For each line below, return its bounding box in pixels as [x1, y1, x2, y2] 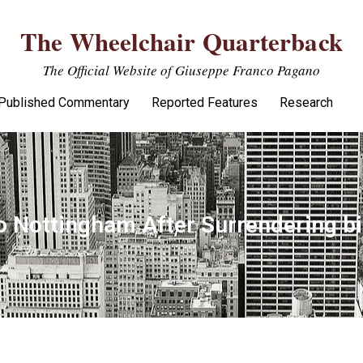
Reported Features [152, 95, 258, 110]
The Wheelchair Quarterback [20, 23, 343, 60]
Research [280, 95, 333, 110]
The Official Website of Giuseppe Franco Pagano [43, 61, 320, 79]
